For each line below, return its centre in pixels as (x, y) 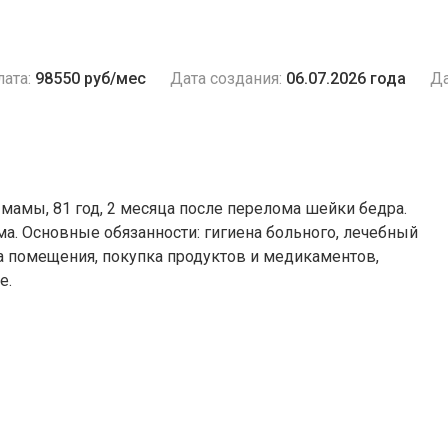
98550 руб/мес (90, 78)
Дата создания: (226, 78)
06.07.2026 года (346, 78)
